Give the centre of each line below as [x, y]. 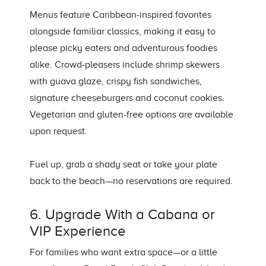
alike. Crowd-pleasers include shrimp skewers [125, 65]
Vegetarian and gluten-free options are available [132, 115]
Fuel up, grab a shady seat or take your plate [123, 165]
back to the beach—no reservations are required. [131, 181]
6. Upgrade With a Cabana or [122, 215]
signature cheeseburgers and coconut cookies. [127, 98]
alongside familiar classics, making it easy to [123, 32]
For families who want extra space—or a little [123, 253]
